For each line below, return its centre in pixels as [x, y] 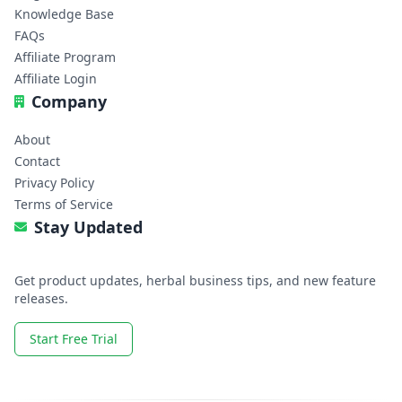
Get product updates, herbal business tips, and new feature [195, 280]
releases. [41, 298]
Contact [37, 161]
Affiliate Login [56, 78]
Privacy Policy [54, 182]
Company [69, 101]
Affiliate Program [65, 57]
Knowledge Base [64, 13]
